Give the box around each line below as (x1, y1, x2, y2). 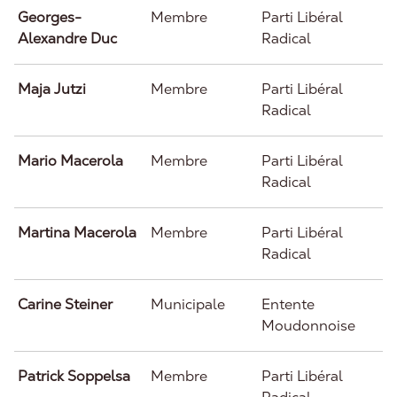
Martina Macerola (18, 223, 136, 242)
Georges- (18, 8, 82, 27)
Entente (261, 295, 315, 314)
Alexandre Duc (18, 29, 117, 48)
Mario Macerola (18, 152, 123, 170)
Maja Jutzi (18, 80, 86, 98)
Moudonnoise (261, 316, 355, 335)
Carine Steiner (18, 295, 113, 314)
